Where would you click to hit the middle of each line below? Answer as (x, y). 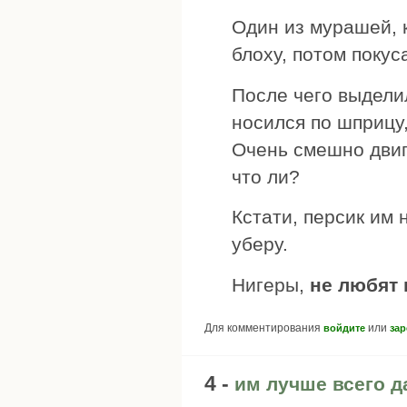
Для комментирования (264, 328)
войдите (344, 328)
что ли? (266, 176)
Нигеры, (271, 284)
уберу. (260, 244)
